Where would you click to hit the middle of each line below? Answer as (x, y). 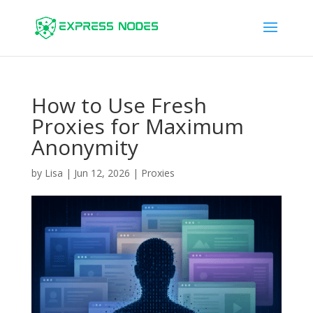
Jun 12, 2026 (102, 173)
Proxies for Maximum (137, 126)
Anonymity (85, 147)
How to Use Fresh (119, 105)
